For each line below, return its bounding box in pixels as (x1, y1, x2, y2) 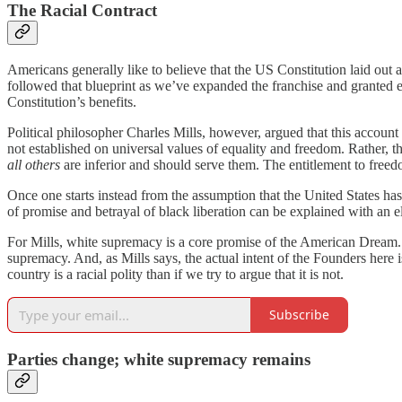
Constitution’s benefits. (7, 93, 136, 109)
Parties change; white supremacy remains (7, 349, 310, 369)
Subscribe (269, 306, 329, 324)
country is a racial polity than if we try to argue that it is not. (7, 266, 344, 282)
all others (7, 156, 60, 172)
